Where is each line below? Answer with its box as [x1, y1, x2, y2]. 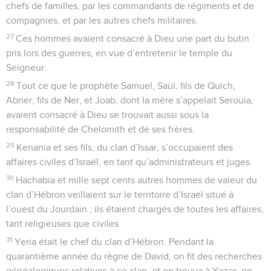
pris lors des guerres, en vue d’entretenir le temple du [6, 48, 232, 58]
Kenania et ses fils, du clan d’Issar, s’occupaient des [16, 142, 233, 152]
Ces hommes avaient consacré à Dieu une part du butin [16, 33, 250, 44]
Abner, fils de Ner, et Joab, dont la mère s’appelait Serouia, [6, 95, 253, 105]
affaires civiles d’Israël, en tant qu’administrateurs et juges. [6, 157, 252, 167]
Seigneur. [6, 62, 47, 73]
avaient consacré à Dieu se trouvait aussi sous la [6, 109, 209, 120]
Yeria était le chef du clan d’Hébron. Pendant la [15, 237, 214, 247]
